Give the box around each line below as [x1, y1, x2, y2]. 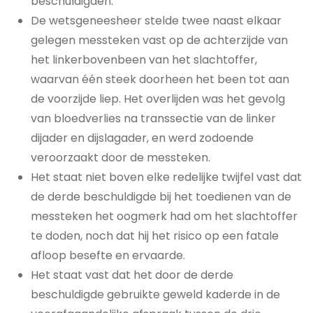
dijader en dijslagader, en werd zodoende [31, 130, 254, 146]
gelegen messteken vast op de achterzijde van [31, 32, 288, 48]
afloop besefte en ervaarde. [31, 247, 185, 263]
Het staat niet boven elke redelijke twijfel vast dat [31, 169, 302, 185]
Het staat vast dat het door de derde [31, 267, 233, 283]
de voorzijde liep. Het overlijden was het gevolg [31, 91, 285, 107]
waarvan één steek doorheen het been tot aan [31, 71, 289, 87]
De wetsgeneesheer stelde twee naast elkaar [31, 13, 282, 29]
